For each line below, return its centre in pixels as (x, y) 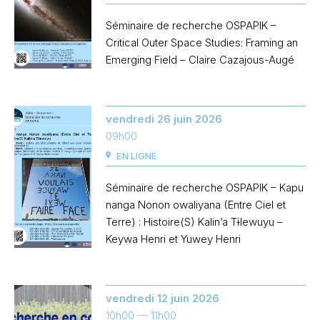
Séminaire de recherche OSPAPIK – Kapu (205, 188)
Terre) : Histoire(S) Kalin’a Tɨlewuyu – (195, 222)
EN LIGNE (137, 156)
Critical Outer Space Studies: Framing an (202, 43)
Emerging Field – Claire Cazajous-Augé (200, 60)
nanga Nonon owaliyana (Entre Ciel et (196, 205)
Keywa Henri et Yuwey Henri (174, 239)
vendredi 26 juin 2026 (164, 119)
